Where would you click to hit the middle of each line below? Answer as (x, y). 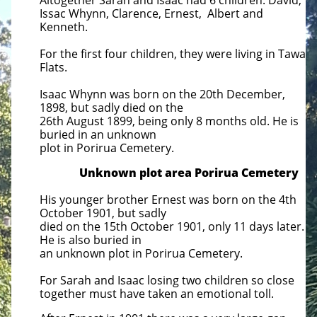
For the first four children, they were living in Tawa (173, 54)
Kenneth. (64, 27)
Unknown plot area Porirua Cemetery (169, 173)
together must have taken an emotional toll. (158, 294)
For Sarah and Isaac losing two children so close (167, 280)
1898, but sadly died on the (111, 108)
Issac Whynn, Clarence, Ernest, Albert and (151, 13)
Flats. (53, 67)
